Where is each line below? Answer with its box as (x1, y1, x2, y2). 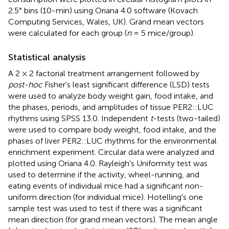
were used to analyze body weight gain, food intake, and (8, 90, 213, 101)
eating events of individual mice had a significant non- (8, 180, 203, 191)
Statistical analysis (8, 51, 85, 63)
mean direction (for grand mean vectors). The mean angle (8, 214, 218, 224)
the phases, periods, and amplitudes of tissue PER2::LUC (8, 102, 214, 112)
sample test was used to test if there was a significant (8, 203, 202, 213)
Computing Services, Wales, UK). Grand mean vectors (8, 16, 204, 27)
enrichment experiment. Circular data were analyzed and (8, 147, 214, 157)
